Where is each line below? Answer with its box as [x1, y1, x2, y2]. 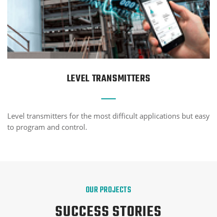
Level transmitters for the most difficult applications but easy [7, 110, 210, 121]
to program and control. [7, 122, 87, 132]
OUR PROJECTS [85, 183, 132, 197]
